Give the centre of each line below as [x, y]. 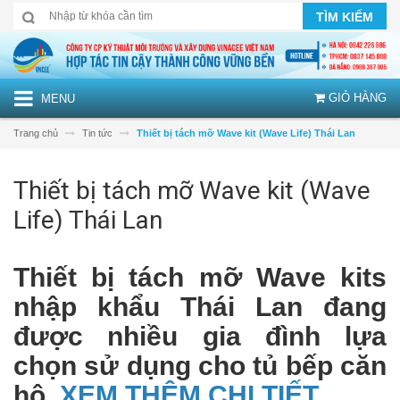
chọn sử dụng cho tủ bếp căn [200, 365]
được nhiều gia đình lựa [200, 336]
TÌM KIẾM [345, 17]
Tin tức [97, 133]
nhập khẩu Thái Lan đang [200, 306]
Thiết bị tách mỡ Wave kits [200, 277]
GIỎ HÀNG [356, 97]
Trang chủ [36, 133]
